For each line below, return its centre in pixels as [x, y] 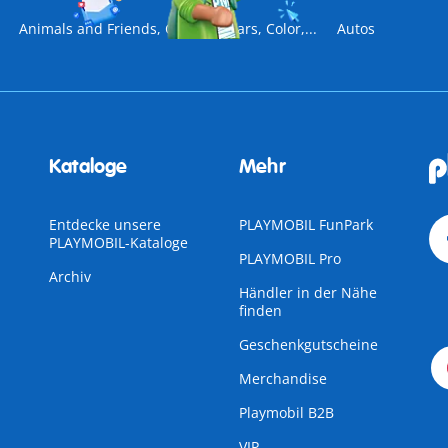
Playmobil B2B [286, 412]
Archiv [69, 276]
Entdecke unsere [104, 224]
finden [260, 310]
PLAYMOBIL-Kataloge [118, 242]
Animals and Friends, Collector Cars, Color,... [168, 28]
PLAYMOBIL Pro [289, 258]
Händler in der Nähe [307, 292]
